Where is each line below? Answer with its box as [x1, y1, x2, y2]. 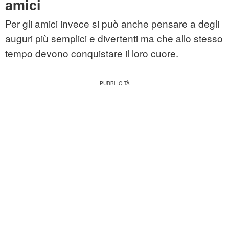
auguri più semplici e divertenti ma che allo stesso [5, 31, 223, 45]
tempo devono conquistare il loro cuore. [5, 46, 178, 60]
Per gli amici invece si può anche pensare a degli [5, 16, 219, 31]
